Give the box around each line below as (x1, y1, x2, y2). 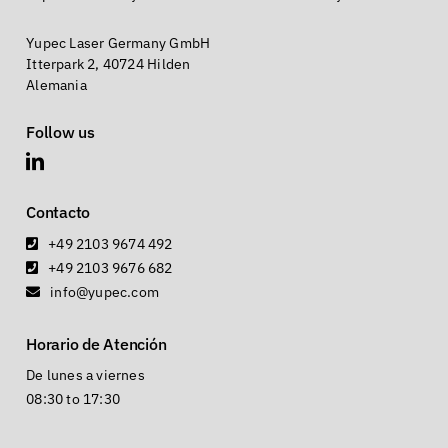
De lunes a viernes (26, 366, 145, 385)
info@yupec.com (50, 283, 160, 302)
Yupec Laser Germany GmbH (26, 34, 211, 53)
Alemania (26, 76, 87, 95)
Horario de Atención (26, 334, 167, 355)
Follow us (26, 122, 95, 143)
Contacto (26, 202, 91, 223)
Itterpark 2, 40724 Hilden (26, 55, 191, 74)
